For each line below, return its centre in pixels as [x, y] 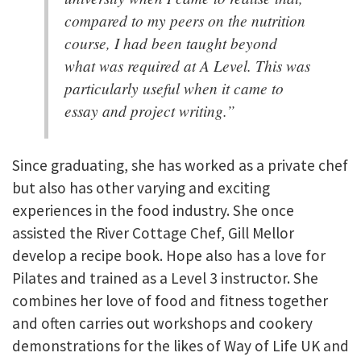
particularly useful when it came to [174, 87]
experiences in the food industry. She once [153, 211]
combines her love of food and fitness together [170, 301]
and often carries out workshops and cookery [162, 324]
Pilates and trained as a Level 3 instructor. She [165, 278]
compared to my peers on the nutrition [185, 20]
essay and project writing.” [150, 110]
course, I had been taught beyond [171, 42]
